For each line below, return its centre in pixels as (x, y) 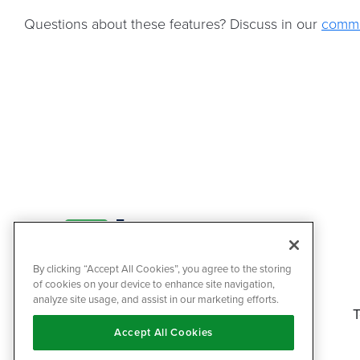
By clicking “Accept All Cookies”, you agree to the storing (162, 269)
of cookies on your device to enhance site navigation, (154, 284)
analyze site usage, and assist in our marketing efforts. (156, 299)
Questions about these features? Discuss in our (173, 23)
